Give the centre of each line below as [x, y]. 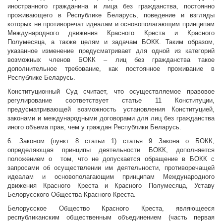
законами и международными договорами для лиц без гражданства [111, 118]
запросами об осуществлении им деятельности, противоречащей [111, 168]
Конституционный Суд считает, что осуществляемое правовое [111, 92]
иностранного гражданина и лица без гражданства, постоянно [111, 6]
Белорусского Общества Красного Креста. [72, 195]
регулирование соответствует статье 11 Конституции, [111, 101]
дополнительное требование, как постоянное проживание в [111, 69]
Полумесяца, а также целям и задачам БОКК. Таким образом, [111, 42]
